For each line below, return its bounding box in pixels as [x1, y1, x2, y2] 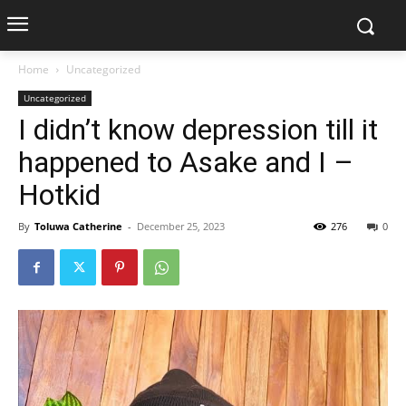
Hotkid [18, 178, 101, 212]
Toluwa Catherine [34, 219, 122, 233]
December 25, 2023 [137, 219, 225, 233]
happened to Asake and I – [18, 145, 353, 179]
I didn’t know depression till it [18, 112, 378, 147]
